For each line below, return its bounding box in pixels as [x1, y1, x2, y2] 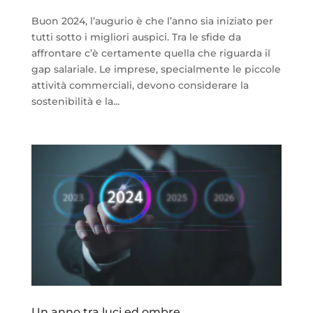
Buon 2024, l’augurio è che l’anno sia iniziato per [31, 15, 273, 28]
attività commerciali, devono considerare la [31, 79, 249, 92]
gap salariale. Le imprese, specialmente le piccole [31, 63, 281, 76]
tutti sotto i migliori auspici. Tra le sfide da [31, 31, 241, 44]
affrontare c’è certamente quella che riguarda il [31, 47, 270, 60]
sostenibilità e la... [31, 95, 119, 108]
